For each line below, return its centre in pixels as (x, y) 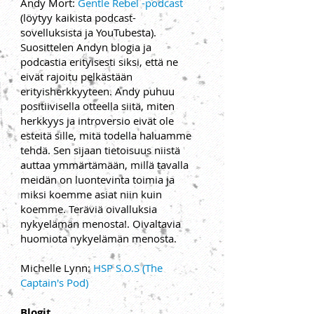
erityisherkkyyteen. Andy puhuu (97, 91)
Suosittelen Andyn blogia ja (86, 47)
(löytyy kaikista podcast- (78, 18)
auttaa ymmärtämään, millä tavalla (104, 165)
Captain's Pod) (54, 282)
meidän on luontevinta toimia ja (97, 179)
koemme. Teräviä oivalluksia (89, 209)
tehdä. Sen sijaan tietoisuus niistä (100, 150)
